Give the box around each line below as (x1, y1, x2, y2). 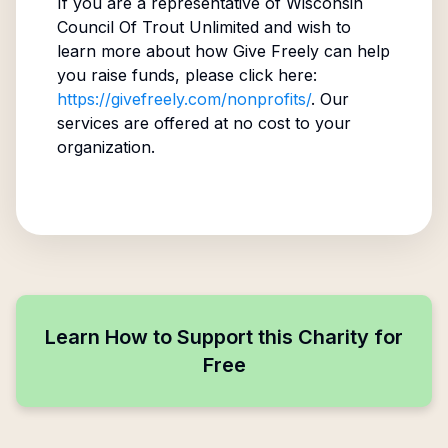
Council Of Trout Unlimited (56, 17, 259, 37)
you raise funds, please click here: (56, 65, 317, 85)
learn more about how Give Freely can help (56, 41, 390, 61)
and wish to (258, 17, 351, 37)
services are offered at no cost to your (56, 113, 351, 133)
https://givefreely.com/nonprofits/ (56, 89, 311, 109)
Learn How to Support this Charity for (45, 325, 403, 349)
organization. (56, 137, 155, 157)
